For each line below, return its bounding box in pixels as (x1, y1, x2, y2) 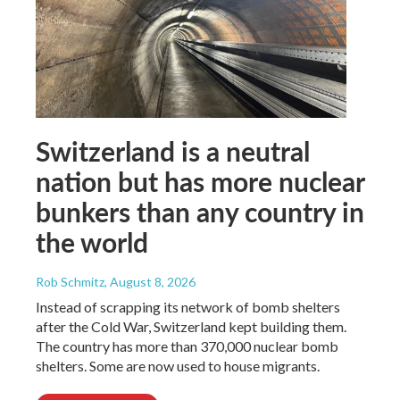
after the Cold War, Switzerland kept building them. (36, 318, 346, 336)
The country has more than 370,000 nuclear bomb (36, 337, 338, 355)
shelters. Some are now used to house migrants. (36, 357, 320, 375)
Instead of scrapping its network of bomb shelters (36, 298, 340, 316)
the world (36, 223, 148, 262)
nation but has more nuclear (36, 162, 364, 201)
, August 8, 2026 (104, 274, 196, 290)
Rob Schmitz (36, 274, 104, 290)
